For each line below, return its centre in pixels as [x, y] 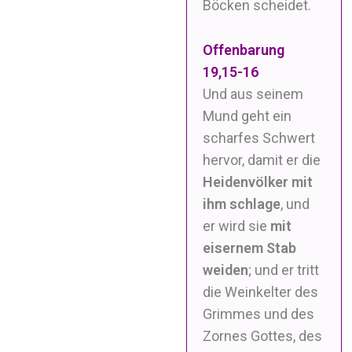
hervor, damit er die [262, 160]
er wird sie [237, 226]
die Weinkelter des [261, 292]
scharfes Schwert [259, 138]
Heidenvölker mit [258, 182]
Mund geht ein [247, 116]
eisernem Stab [250, 248]
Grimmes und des [259, 314]
